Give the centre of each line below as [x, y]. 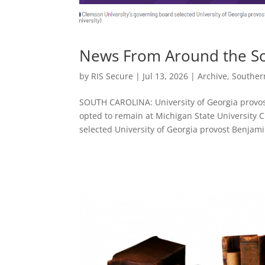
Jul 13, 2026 [166, 76]
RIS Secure [112, 76]
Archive [213, 76]
